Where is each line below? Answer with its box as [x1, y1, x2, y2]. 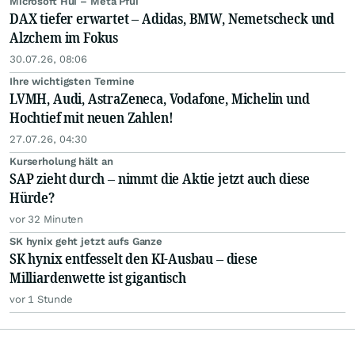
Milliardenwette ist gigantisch [10, 268, 186, 288]
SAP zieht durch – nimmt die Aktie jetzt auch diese [10, 169, 310, 189]
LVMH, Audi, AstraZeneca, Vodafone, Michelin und [10, 89, 310, 109]
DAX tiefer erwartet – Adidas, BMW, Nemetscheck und [10, 9, 334, 29]
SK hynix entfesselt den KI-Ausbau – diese [10, 249, 258, 269]
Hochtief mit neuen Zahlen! [10, 108, 174, 128]
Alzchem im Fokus [10, 28, 119, 48]
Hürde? [10, 188, 55, 208]
